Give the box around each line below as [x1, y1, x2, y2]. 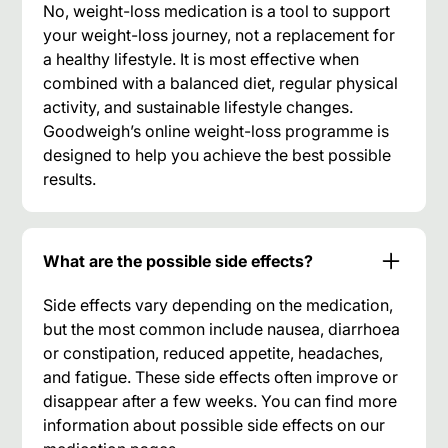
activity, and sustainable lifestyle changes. [43, 96, 354, 117]
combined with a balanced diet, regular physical [43, 72, 399, 93]
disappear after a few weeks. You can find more [43, 390, 398, 411]
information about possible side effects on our [43, 414, 386, 435]
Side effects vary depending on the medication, [43, 294, 394, 315]
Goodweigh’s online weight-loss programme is [43, 120, 390, 141]
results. [43, 168, 97, 189]
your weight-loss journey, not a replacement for [43, 24, 396, 45]
